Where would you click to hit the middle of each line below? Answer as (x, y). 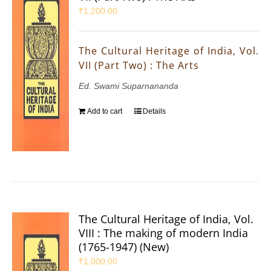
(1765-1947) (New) (124, 247)
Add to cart (105, 112)
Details (155, 112)
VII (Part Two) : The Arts (139, 66)
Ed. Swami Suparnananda (129, 86)
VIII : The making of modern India (164, 233)
